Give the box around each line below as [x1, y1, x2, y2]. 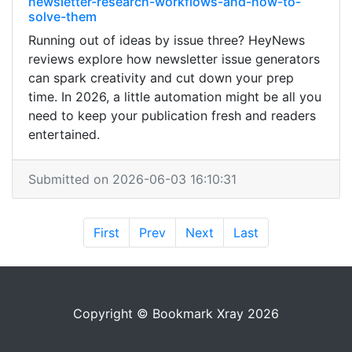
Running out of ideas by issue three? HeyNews [28, 32, 305, 48]
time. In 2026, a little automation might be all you [28, 89, 321, 104]
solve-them [28, 9, 97, 24]
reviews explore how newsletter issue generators [28, 51, 320, 67]
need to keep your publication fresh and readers [28, 108, 316, 123]
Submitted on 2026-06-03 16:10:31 [28, 171, 236, 187]
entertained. [28, 126, 100, 142]
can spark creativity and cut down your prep [28, 70, 294, 86]
